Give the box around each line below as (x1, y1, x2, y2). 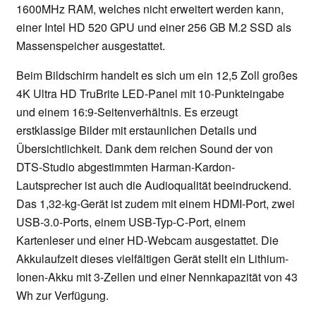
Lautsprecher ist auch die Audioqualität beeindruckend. (16, 177, 291, 194)
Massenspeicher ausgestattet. (16, 37, 165, 54)
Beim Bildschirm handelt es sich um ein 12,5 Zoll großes (16, 67, 298, 84)
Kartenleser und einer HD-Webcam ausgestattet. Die (16, 232, 279, 249)
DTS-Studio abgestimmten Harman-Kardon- (16, 159, 235, 176)
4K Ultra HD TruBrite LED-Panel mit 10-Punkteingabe (16, 85, 284, 102)
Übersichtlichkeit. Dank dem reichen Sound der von (16, 140, 273, 157)
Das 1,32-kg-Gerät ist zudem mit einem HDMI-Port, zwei (16, 195, 295, 212)
